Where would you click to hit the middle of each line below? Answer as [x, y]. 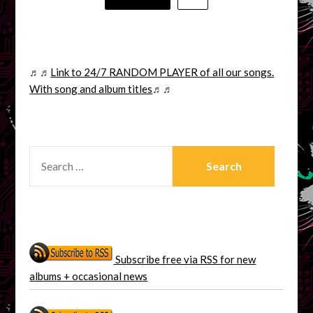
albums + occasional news [89, 276]
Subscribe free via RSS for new [185, 259]
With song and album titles [91, 88]
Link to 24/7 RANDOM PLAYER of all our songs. [162, 72]
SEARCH [49, 153]
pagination [56, 12]
